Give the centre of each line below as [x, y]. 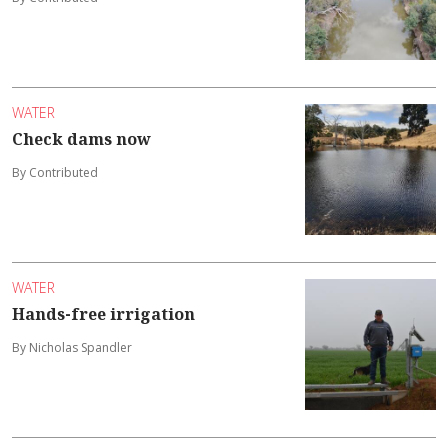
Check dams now [81, 138]
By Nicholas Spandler [72, 347]
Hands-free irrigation [103, 313]
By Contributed [55, 172]
